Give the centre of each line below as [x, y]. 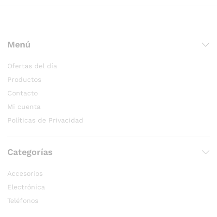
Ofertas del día [32, 66]
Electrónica [26, 187]
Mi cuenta [24, 107]
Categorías [30, 152]
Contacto [23, 93]
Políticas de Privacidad [45, 120]
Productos [24, 80]
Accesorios [25, 174]
